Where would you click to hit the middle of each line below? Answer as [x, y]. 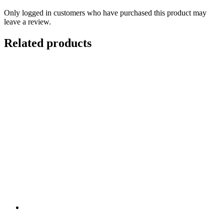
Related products [48, 43]
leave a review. [27, 22]
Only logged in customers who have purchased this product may [105, 13]
